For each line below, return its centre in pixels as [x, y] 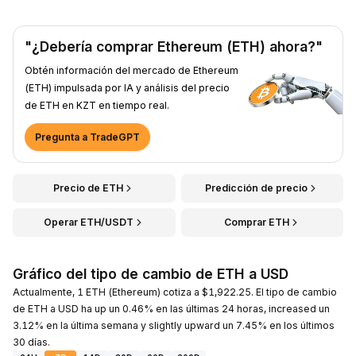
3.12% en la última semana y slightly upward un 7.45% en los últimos [174, 325]
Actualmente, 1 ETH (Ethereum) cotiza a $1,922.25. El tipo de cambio [175, 292]
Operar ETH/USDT [88, 222]
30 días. [31, 342]
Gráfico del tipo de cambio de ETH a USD [151, 273]
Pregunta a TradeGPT [87, 137]
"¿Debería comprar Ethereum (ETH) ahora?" [174, 46]
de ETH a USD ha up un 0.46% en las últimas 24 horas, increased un [171, 308]
